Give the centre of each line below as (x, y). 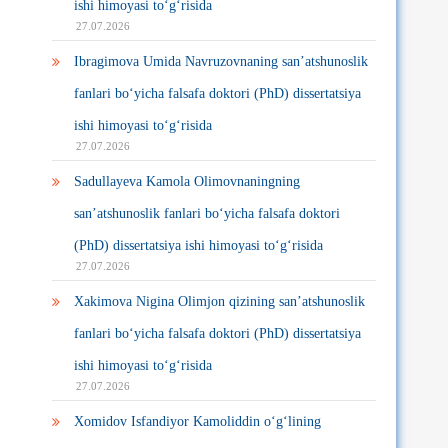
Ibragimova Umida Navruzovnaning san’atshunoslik (221, 61)
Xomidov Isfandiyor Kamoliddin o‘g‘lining (197, 421)
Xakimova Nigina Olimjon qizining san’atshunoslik (219, 301)
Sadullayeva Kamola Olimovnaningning (187, 181)
